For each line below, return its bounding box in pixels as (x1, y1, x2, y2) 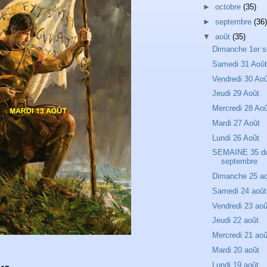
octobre (215, 2, 243, 12)
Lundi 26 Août (212, 133, 260, 142)
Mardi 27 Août (212, 118, 260, 128)
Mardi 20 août (212, 245, 260, 254)
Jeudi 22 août (212, 216, 259, 225)
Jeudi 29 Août (212, 89, 260, 98)
